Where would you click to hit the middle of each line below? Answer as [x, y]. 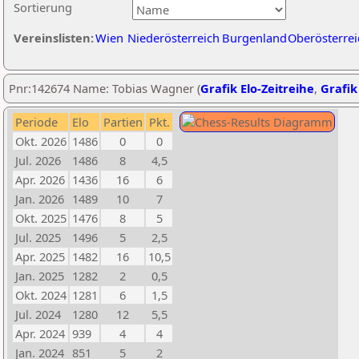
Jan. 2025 [40, 276]
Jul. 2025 [38, 237]
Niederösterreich [173, 38]
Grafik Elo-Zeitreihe [257, 88]
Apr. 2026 [40, 179]
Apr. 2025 [40, 256]
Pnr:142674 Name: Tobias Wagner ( [105, 88]
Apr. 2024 [40, 333]
